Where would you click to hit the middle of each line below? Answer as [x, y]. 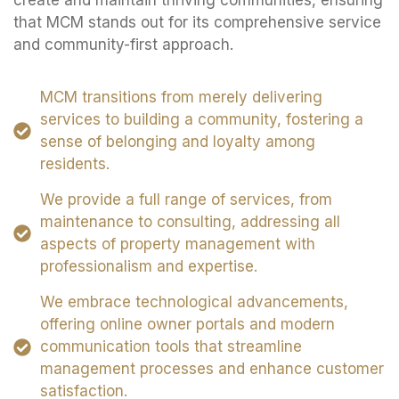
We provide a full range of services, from [186, 200]
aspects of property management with [178, 244]
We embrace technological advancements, [194, 302]
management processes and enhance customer [212, 369]
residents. [75, 164]
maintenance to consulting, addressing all [190, 222]
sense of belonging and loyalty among [178, 142]
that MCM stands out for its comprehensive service [197, 23]
